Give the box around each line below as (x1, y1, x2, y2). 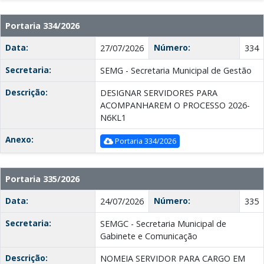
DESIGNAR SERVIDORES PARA (100, 87, 217, 99)
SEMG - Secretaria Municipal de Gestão (100, 65, 252, 77)
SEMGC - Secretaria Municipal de (100, 218, 226, 230)
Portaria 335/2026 (5, 173, 80, 185)
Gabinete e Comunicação (100, 230, 197, 242)
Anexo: (5, 134, 34, 146)
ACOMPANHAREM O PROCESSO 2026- (100, 100, 250, 111)
